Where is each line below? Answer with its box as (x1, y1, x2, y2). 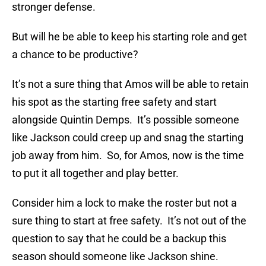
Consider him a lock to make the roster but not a (12, 197, 237, 210)
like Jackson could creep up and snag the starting (12, 131, 243, 144)
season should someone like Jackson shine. (12, 250, 218, 263)
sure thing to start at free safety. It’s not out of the (12, 214, 246, 227)
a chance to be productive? (12, 48, 138, 61)
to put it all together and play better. (12, 167, 179, 180)
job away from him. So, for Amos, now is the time (12, 149, 244, 162)
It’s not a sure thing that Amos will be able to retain (12, 78, 249, 91)
